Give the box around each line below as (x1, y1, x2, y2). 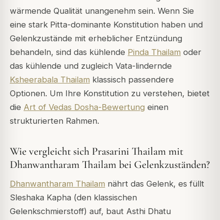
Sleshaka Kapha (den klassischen (10, 192, 137, 202)
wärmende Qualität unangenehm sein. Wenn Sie (10, 5, 194, 16)
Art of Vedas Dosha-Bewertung (24, 102, 145, 112)
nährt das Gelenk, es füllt (105, 178, 204, 189)
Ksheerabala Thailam (10, 74, 90, 84)
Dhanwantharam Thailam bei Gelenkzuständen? (10, 158, 210, 171)
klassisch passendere (90, 74, 174, 84)
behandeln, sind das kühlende (10, 47, 128, 57)
